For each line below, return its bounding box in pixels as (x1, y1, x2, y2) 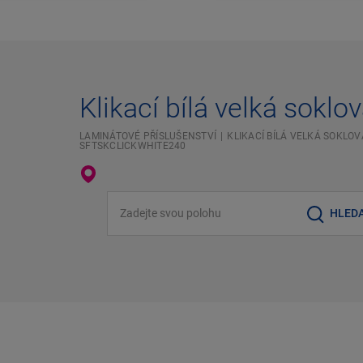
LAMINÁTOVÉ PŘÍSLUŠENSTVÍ (79, 130, 216, 143)
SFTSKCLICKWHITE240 (79, 140, 186, 152)
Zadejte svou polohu (107, 193, 212, 207)
